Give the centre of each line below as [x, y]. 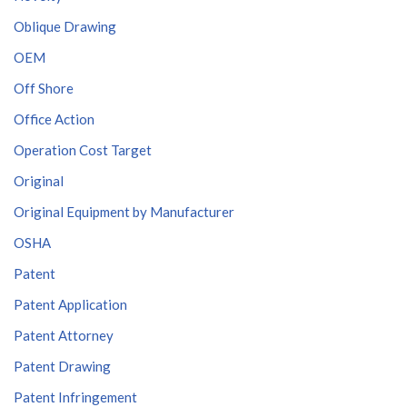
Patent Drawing [62, 366]
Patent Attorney [64, 335]
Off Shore [44, 88]
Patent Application [70, 304]
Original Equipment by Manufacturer [124, 212]
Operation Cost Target [83, 150]
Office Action [54, 119]
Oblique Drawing [65, 26]
